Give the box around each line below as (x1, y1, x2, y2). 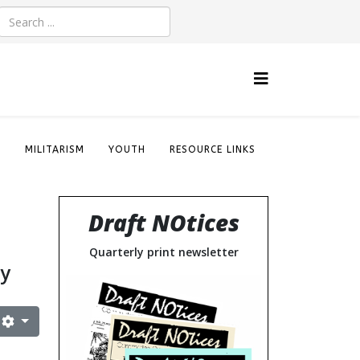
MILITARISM (25, 144, 84, 155)
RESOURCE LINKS (170, 144, 256, 155)
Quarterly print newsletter (88, 244, 239, 260)
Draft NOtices (88, 207, 239, 238)
